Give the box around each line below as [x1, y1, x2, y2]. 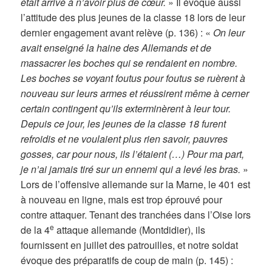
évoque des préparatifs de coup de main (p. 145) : [21, 253, 234, 268]
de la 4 [21, 223, 50, 237]
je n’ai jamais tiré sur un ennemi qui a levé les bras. [21, 162, 241, 177]
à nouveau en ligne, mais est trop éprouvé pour [21, 192, 223, 207]
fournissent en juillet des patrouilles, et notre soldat [21, 238, 239, 253]
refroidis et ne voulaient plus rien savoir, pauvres [21, 132, 228, 146]
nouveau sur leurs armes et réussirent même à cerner [21, 86, 250, 101]
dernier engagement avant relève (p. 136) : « [21, 25, 214, 40]
